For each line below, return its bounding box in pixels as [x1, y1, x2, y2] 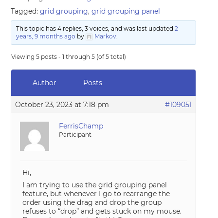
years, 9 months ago [16, 33, 75, 40]
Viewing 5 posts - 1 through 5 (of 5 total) [11, 53, 127, 60]
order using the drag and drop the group [22, 198, 162, 207]
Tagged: [11, 7, 40, 16]
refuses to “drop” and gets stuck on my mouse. [22, 207, 182, 216]
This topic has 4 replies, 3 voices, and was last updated [16, 25, 175, 32]
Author [32, 78, 56, 87]
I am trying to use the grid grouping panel [22, 181, 167, 189]
